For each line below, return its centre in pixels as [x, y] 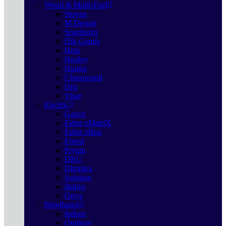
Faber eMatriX [88, 123]
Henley [76, 59]
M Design [80, 23]
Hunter [76, 68]
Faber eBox [83, 132]
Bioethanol [62, 205]
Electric [56, 105]
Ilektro [75, 186]
